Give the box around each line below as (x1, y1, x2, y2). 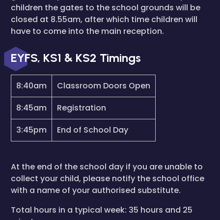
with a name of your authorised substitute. (11, 185, 181, 196)
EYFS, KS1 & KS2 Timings (11, 51, 141, 65)
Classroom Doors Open (57, 80, 150, 91)
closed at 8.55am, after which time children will (11, 14, 197, 25)
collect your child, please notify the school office (11, 173, 204, 184)
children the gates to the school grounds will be (11, 2, 200, 13)
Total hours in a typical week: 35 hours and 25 (11, 204, 192, 216)
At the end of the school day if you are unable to (11, 161, 203, 172)
